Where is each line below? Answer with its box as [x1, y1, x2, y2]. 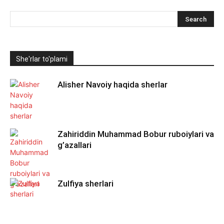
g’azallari [57, 140, 91, 150]
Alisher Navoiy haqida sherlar [57, 79, 167, 89]
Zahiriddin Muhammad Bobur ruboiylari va [57, 129, 214, 139]
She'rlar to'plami [16, 55, 67, 63]
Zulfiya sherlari [57, 178, 113, 188]
